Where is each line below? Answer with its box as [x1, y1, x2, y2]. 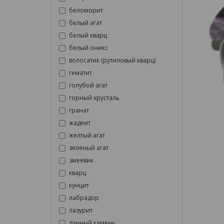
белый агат [69, 18, 102, 27]
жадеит [69, 118, 90, 127]
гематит [69, 68, 92, 77]
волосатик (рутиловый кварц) [69, 56, 155, 64]
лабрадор [69, 193, 99, 202]
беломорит [69, 6, 103, 14]
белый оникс [69, 43, 108, 52]
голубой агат [69, 81, 107, 89]
